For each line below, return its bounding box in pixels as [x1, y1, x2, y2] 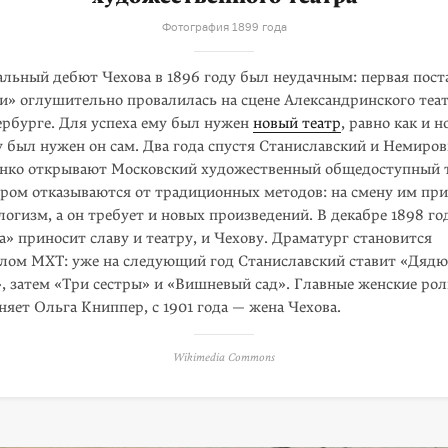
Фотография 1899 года [161, 20, 287, 34]
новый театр [253, 114, 341, 132]
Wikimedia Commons [173, 351, 275, 364]
